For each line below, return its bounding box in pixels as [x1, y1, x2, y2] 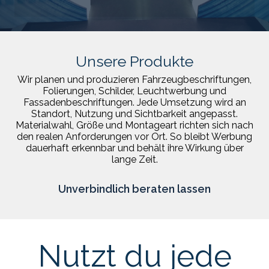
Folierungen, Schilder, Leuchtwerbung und [43, 85, 226, 97]
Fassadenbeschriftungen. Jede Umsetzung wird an [23, 97, 246, 108]
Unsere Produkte [76, 52, 193, 70]
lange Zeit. [111, 154, 158, 165]
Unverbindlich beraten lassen [58, 183, 211, 195]
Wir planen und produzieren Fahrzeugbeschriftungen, [17, 74, 252, 85]
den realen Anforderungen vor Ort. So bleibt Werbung [17, 131, 252, 142]
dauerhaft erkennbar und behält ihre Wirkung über [25, 142, 244, 154]
